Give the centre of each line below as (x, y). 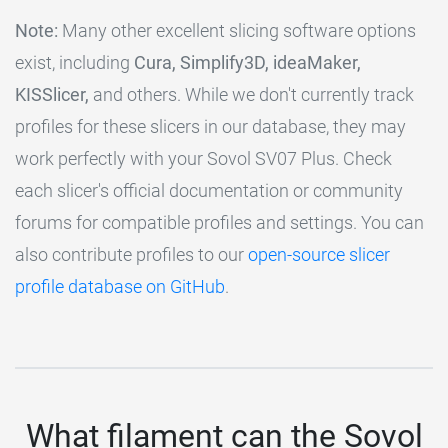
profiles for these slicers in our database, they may (210, 126)
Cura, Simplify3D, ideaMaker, (247, 62)
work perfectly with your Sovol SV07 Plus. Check (203, 158)
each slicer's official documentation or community (209, 190)
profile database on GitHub (120, 286)
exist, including (74, 62)
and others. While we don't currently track (251, 94)
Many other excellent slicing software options (237, 30)
